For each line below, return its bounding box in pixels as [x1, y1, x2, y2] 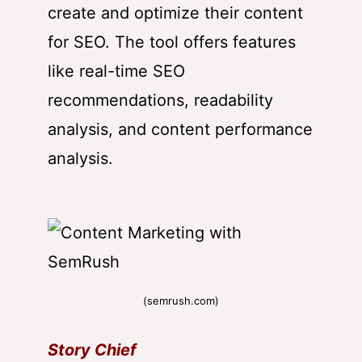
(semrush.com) [143, 293, 219, 307]
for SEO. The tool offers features [48, 32, 296, 52]
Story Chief [48, 339, 137, 360]
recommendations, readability [48, 90, 273, 110]
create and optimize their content [48, 2, 303, 23]
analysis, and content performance [48, 119, 313, 139]
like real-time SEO [48, 61, 185, 81]
